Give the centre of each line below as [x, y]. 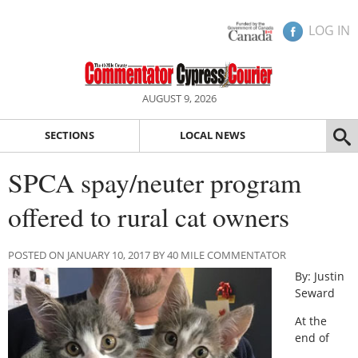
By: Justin [319, 276]
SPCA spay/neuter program [155, 182]
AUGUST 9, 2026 [179, 98]
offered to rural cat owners [149, 216]
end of [312, 338]
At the [310, 321]
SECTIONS [69, 135]
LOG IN [329, 30]
